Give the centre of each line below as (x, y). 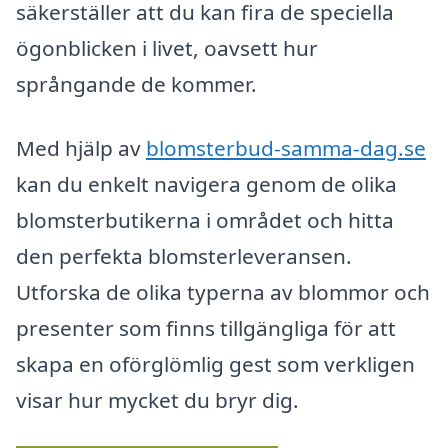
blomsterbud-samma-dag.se (286, 147)
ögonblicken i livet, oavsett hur (167, 48)
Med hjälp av (81, 147)
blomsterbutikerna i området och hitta (205, 219)
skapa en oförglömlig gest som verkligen (215, 363)
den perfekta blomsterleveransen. (184, 255)
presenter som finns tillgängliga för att (206, 327)
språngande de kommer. (136, 84)
